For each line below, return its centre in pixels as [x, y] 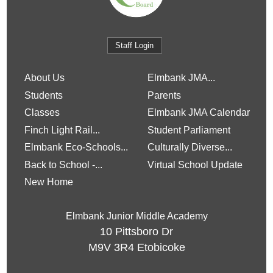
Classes [42, 113]
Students [43, 95]
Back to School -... [63, 165]
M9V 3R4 [111, 248]
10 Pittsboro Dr [136, 232]
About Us [44, 78]
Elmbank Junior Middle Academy [136, 216]
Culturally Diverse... [190, 147]
